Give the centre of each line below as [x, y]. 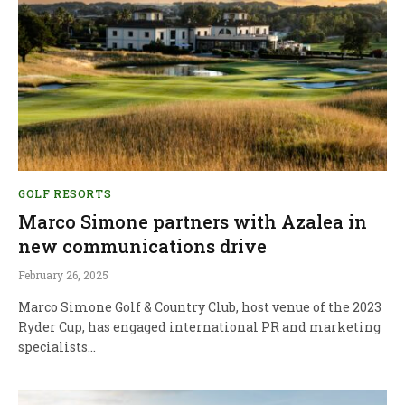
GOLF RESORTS [65, 193]
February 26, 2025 [63, 274]
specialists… [57, 346]
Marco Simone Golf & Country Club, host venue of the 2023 [200, 306]
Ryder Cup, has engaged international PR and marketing [199, 326]
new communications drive [142, 245]
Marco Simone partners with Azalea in [193, 221]
